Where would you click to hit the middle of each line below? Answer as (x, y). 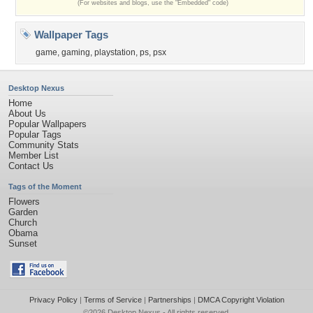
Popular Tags (35, 134)
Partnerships (169, 300)
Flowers (24, 202)
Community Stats (44, 145)
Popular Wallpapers (48, 124)
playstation (115, 52)
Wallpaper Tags (70, 35)
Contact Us (31, 166)
